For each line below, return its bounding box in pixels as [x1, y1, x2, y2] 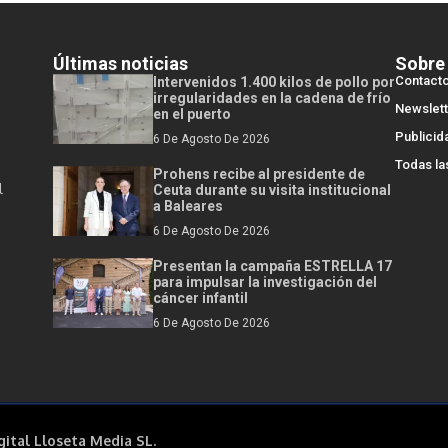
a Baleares [153, 198, 223, 215]
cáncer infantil [153, 290, 248, 307]
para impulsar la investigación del [153, 274, 377, 291]
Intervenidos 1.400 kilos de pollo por [153, 74, 395, 91]
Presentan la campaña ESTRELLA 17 [153, 258, 392, 275]
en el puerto [153, 106, 231, 123]
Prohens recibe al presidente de [153, 166, 365, 183]
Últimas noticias [53, 53, 188, 75]
